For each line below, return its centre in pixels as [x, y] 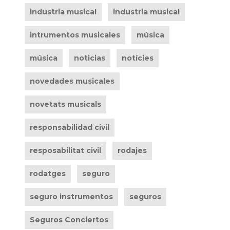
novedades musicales [72, 81]
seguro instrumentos [71, 197]
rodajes [132, 150]
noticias [89, 58]
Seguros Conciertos [69, 220]
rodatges [47, 174]
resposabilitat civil [65, 150]
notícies [137, 58]
